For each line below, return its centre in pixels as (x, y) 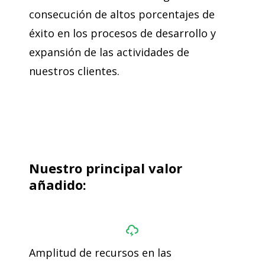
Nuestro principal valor (105, 168)
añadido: (57, 184)
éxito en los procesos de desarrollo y (122, 33)
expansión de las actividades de (109, 52)
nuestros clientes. (74, 71)
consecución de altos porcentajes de (122, 14)
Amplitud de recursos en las (100, 252)
